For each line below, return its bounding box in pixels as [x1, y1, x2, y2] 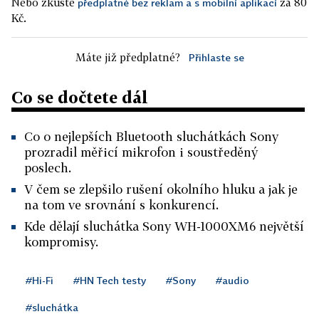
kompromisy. [24, 234, 98, 249]
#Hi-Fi [26, 274, 53, 286]
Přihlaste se [188, 51, 244, 63]
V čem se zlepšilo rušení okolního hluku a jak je [24, 182, 298, 197]
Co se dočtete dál [11, 88, 148, 107]
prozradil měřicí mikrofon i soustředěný [24, 145, 258, 159]
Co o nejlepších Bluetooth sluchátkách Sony [24, 129, 278, 144]
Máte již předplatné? [75, 51, 180, 63]
